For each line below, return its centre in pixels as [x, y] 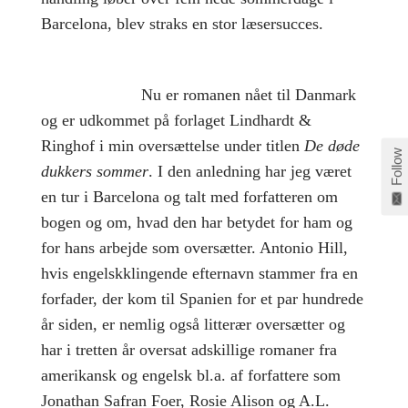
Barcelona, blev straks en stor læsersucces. [182, 24]
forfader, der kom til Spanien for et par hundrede [202, 299]
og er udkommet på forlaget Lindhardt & [176, 121]
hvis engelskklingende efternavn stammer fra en [199, 274]
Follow [396, 166]
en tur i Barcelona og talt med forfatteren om [189, 197]
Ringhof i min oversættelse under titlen [172, 146]
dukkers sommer [94, 172]
